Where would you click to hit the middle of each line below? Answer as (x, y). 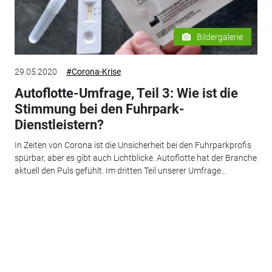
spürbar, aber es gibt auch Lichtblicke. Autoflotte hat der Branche (135, 158)
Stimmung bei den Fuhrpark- (99, 109)
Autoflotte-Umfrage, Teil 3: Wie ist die (126, 93)
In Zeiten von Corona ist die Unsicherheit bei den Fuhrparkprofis (133, 145)
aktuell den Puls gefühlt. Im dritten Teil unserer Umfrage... (120, 171)
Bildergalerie (220, 37)
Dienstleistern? (59, 124)
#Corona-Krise (93, 71)
